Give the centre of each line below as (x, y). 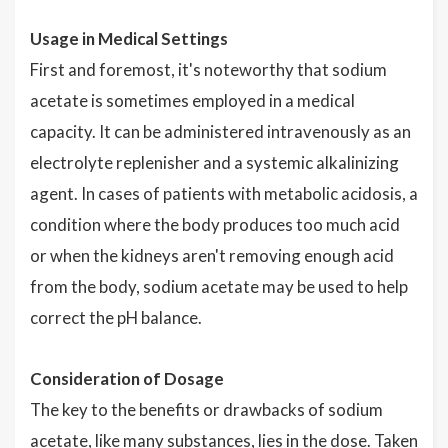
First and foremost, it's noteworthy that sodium (208, 69)
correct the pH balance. (116, 317)
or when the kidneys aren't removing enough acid (212, 255)
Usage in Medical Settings (129, 38)
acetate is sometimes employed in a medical (192, 100)
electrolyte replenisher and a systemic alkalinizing (214, 162)
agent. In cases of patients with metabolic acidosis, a (224, 193)
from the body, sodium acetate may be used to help (219, 286)
